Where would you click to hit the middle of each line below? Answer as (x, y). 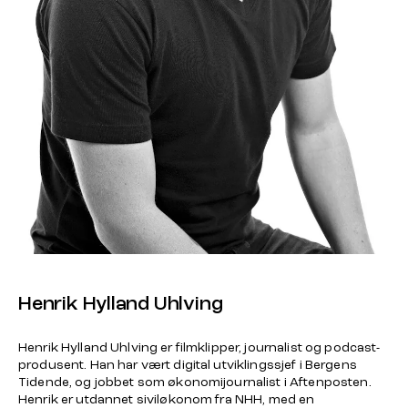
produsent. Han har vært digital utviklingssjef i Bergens (188, 365)
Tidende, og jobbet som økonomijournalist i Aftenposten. (195, 382)
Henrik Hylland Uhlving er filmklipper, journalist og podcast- (199, 348)
